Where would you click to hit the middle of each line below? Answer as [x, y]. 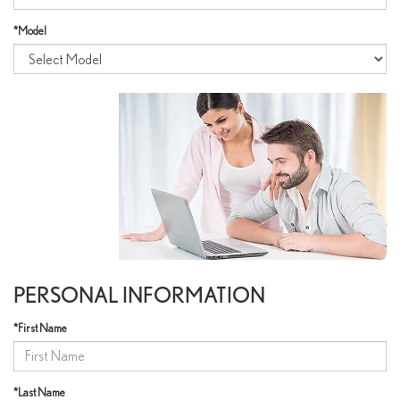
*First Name [40, 328]
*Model [30, 30]
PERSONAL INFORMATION [139, 295]
